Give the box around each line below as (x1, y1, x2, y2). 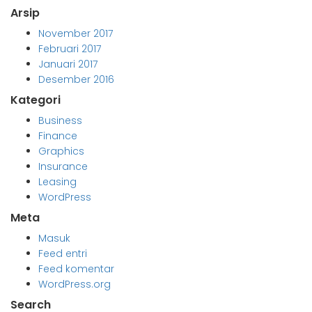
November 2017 (38, 26, 113, 41)
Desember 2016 (38, 72, 114, 87)
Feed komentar (38, 262, 114, 276)
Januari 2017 (38, 57, 97, 72)
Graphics (38, 144, 84, 159)
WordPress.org (38, 277, 111, 292)
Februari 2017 (38, 42, 101, 56)
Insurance (38, 159, 88, 174)
